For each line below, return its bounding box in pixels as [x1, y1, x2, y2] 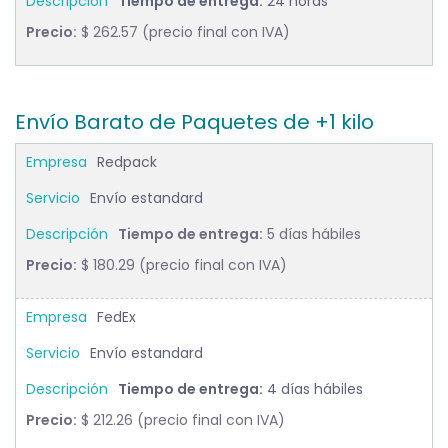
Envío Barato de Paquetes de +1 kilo [15, 107, 374, 136]
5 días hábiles [263, 223, 361, 244]
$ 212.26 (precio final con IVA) [77, 409, 285, 430]
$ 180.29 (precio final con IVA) [77, 254, 287, 275]
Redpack [97, 151, 157, 172]
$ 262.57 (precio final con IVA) [77, 21, 290, 42]
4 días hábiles [263, 378, 363, 399]
